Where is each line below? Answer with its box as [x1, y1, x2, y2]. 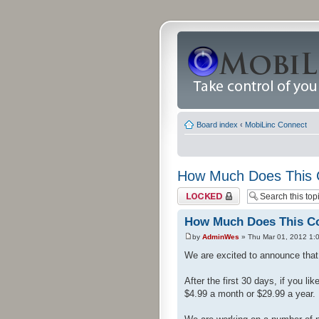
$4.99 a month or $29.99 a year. [184, 288, 315, 300]
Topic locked [177, 187, 221, 196]
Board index [197, 120, 238, 129]
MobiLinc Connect [245, 120, 307, 129]
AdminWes [202, 233, 239, 241]
